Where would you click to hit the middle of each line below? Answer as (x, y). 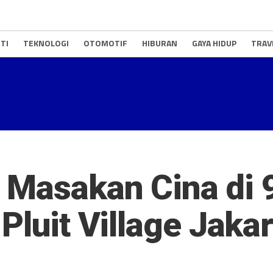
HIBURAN (160, 43)
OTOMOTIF (105, 43)
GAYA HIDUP (214, 43)
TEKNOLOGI (46, 43)
